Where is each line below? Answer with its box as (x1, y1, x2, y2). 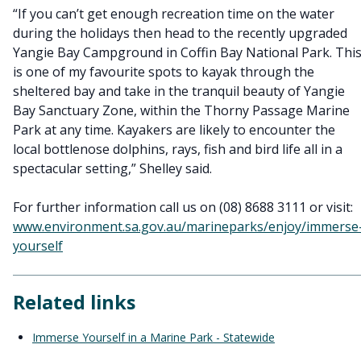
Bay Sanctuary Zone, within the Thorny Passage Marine (13, 102, 350, 119)
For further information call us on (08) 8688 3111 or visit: (13, 198, 353, 216)
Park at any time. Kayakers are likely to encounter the (13, 121, 335, 139)
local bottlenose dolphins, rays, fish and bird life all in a (13, 140, 342, 158)
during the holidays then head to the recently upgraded (13, 24, 347, 42)
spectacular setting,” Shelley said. (13, 160, 212, 177)
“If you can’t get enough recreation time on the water (13, 5, 334, 23)
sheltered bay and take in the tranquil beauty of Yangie (13, 82, 345, 100)
